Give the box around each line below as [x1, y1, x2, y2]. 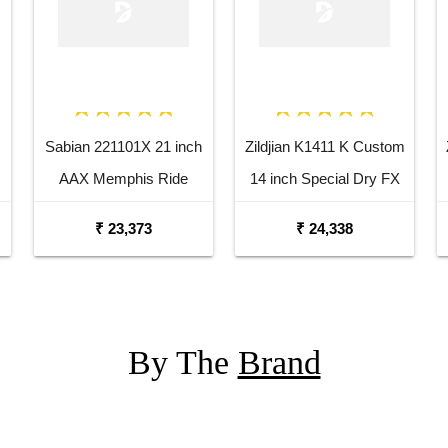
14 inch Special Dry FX [249, 170, 400, 188]
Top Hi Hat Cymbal [263, 202, 387, 220]
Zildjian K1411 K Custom [244, 138, 405, 156]
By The [127, 344, 238, 382]
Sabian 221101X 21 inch [44, 138, 202, 156]
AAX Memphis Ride [58, 170, 188, 188]
